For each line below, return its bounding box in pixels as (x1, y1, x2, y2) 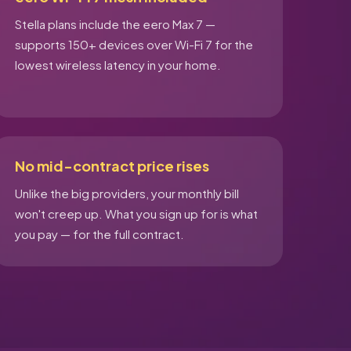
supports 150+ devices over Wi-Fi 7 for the (14, 37, 253, 52)
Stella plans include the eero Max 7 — (14, 16, 215, 31)
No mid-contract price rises (14, 157, 209, 175)
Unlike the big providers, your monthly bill (14, 186, 239, 201)
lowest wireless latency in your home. (14, 57, 221, 72)
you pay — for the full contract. (14, 226, 184, 241)
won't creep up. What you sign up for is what (14, 206, 258, 221)
